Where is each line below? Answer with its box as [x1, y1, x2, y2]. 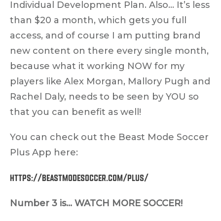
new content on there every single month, [10, 45, 209, 56]
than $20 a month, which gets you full [10, 14, 186, 26]
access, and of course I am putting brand [10, 30, 200, 41]
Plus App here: [10, 147, 78, 158]
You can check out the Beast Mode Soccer [10, 131, 209, 143]
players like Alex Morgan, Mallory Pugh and [10, 75, 210, 87]
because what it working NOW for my [10, 60, 184, 72]
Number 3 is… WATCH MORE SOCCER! [10, 197, 183, 209]
